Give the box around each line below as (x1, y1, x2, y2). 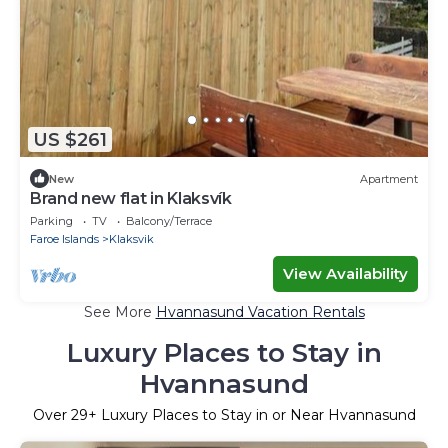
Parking (30, 214, 73, 229)
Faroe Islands (30, 232, 99, 247)
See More (83, 303, 156, 322)
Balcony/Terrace (126, 214, 212, 229)
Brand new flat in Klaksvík (30, 189, 232, 209)
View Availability (283, 264, 408, 284)
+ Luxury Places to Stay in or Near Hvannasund (87, 406, 416, 425)
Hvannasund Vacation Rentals (155, 303, 365, 322)
